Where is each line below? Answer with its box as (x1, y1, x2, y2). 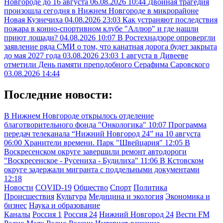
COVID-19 (35, 183, 72, 192)
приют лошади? (4, 33, 60, 42)
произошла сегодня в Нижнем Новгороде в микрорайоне (4, 6, 199, 15)
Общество (74, 183, 108, 192)
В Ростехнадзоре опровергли (117, 33, 216, 42)
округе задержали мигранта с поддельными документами (4, 165, 200, 174)
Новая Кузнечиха (4, 15, 65, 24)
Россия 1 (32, 210, 62, 219)
